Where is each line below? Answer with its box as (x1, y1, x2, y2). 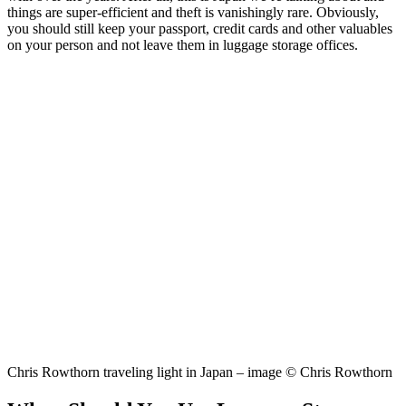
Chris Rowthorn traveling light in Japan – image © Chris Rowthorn (7, 363, 392, 380)
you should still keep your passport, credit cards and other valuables (7, 20, 392, 36)
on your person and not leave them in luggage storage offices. (7, 36, 358, 53)
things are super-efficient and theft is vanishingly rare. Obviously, (7, 4, 379, 20)
